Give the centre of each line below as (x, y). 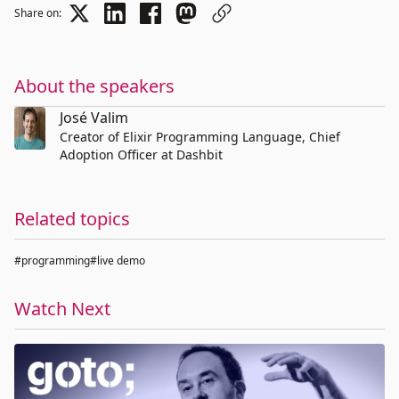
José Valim (94, 118)
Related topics (72, 219)
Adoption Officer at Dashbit (141, 155)
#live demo (118, 261)
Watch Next (62, 309)
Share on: (38, 13)
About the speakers (94, 86)
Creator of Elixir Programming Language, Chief (199, 137)
